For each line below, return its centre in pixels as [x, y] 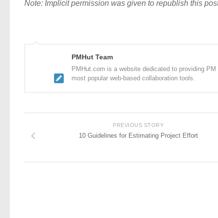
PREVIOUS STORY [138, 125]
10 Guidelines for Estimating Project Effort [138, 135]
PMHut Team [92, 57]
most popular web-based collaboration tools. [133, 78]
